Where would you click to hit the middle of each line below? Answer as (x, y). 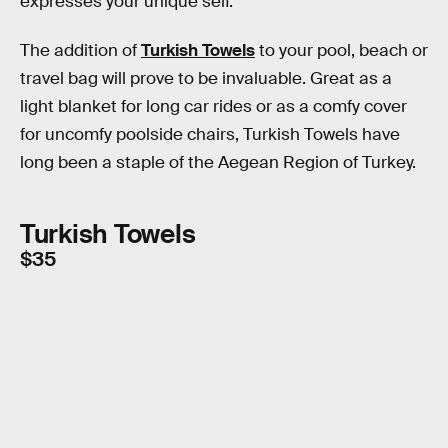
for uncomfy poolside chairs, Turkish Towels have (210, 135)
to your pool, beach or (341, 51)
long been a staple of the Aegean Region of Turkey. (218, 163)
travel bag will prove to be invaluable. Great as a (206, 79)
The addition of (80, 51)
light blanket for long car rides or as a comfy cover (213, 107)
